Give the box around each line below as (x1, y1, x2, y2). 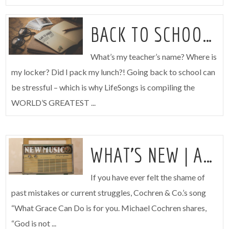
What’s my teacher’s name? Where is (90, 52, 217, 62)
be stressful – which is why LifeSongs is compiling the (11, 82, 195, 93)
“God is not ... (11, 218, 57, 228)
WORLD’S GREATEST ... (11, 98, 96, 108)
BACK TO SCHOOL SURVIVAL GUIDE (202, 22, 213, 47)
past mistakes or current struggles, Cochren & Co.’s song (11, 187, 207, 197)
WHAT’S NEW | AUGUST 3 (203, 143, 213, 167)
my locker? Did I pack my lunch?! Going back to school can (11, 67, 216, 77)
